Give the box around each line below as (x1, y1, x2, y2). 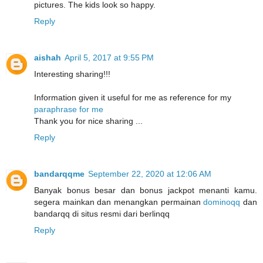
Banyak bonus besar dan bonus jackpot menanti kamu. (34, 186, 257, 195)
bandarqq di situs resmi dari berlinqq (34, 209, 170, 219)
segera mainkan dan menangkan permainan (34, 197, 204, 207)
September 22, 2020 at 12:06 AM (88, 169, 211, 179)
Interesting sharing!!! (34, 69, 110, 79)
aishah (34, 53, 61, 63)
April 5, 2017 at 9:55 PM (65, 53, 154, 63)
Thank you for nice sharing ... (34, 116, 143, 126)
